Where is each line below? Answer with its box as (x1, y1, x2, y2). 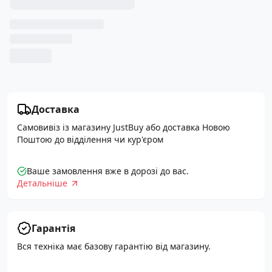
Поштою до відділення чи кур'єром (17, 134, 163, 145)
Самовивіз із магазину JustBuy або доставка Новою (17, 121, 230, 133)
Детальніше (17, 177, 67, 189)
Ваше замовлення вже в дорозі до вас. (27, 165, 189, 177)
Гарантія (32, 222, 75, 235)
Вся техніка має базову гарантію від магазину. (17, 240, 211, 252)
